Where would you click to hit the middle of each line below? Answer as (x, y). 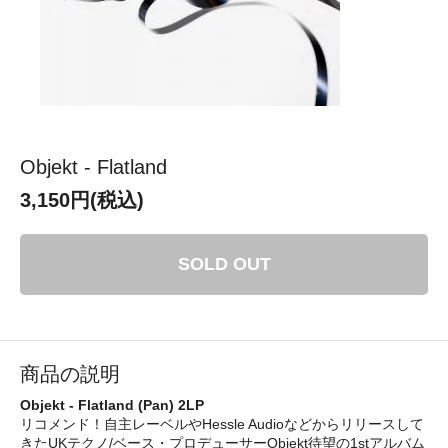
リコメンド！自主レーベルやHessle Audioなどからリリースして (222, 423)
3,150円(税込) (82, 199)
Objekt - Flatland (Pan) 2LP (112, 404)
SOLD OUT (224, 263)
